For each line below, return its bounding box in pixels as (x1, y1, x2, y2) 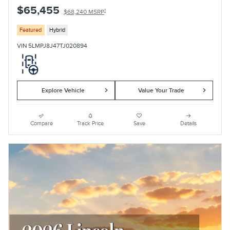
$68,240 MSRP (64, 8, 104, 16)
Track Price (77, 120, 104, 127)
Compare (30, 120, 53, 127)
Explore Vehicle (41, 86, 85, 94)
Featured (20, 26, 42, 33)
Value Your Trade (138, 86, 184, 94)
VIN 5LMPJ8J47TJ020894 (17, 42, 87, 50)
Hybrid (49, 26, 65, 33)
